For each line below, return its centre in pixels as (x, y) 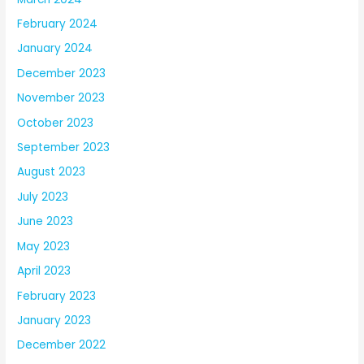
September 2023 (64, 148)
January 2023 (54, 320)
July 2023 (43, 197)
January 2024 (55, 49)
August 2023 (52, 172)
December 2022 (62, 345)
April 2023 (44, 271)
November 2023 (61, 98)
